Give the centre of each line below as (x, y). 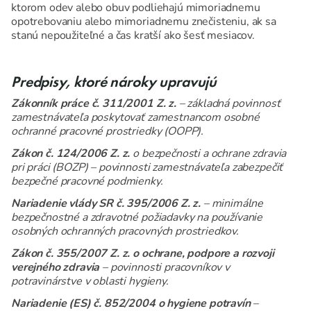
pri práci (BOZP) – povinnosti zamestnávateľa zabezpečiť (147, 168)
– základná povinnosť (228, 104)
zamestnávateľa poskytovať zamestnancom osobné (135, 118)
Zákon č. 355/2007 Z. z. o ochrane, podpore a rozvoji (143, 254)
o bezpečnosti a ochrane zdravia (208, 154)
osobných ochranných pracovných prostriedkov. (125, 232)
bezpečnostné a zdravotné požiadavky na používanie (137, 218)
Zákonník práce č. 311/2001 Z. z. (94, 104)
